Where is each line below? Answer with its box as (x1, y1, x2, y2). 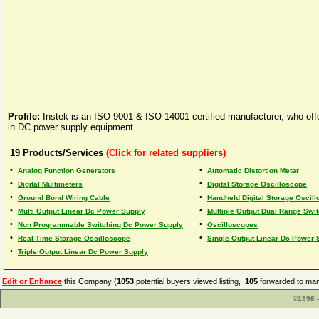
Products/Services (23, 147, 103, 158)
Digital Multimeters (18, 180, 83, 188)
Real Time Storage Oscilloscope (18, 234, 130, 242)
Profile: (8, 111, 43, 122)
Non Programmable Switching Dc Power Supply (18, 221, 183, 229)
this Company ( (62, 277, 117, 286)
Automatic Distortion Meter (207, 167, 299, 174)
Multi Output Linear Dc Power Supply (18, 207, 145, 215)
